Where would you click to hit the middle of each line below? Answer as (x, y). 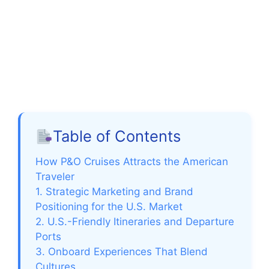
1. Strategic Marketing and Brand (114, 192)
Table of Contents (117, 136)
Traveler (55, 177)
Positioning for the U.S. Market (109, 207)
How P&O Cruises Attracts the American (132, 162)
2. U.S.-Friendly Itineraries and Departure (135, 222)
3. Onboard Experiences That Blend (122, 252)
